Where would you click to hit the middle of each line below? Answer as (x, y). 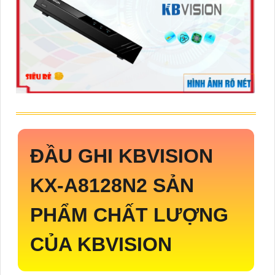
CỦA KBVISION (101, 245)
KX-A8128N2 (91, 186)
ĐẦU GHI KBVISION (122, 156)
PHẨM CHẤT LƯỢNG (129, 215)
